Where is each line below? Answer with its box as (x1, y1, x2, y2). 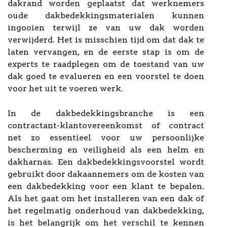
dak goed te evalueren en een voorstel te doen (8, 71, 204, 81)
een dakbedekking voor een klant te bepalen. (8, 181, 204, 191)
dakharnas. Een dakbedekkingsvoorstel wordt (8, 157, 204, 167)
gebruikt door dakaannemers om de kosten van (8, 169, 204, 179)
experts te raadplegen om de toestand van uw (8, 59, 204, 69)
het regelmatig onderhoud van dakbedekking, (8, 206, 204, 215)
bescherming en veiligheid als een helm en (8, 145, 204, 155)
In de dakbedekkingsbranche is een (8, 108, 204, 118)
